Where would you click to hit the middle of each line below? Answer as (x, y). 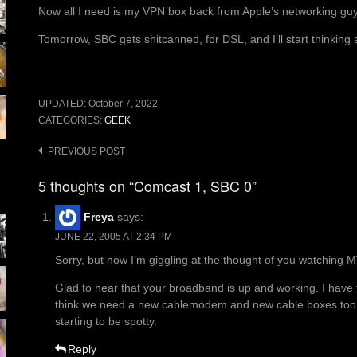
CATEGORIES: (71, 121)
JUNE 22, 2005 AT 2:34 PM (114, 237)
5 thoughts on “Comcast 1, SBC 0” (147, 186)
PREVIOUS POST (86, 152)
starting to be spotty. (106, 322)
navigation (70, 176)
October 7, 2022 (123, 104)
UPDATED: (63, 104)
